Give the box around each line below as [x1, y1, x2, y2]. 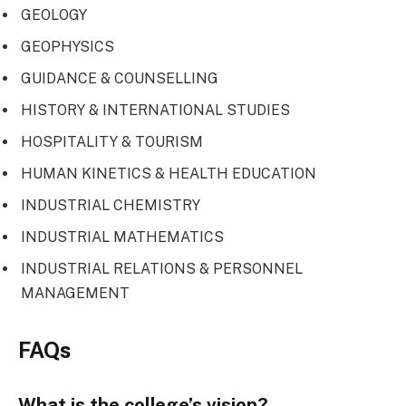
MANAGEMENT [21, 285, 130, 303]
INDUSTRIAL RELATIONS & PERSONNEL [21, 260, 303, 278]
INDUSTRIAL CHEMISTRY [21, 197, 200, 215]
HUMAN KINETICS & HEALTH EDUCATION [21, 165, 316, 183]
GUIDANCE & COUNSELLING [21, 70, 218, 88]
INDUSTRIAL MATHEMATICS [21, 228, 224, 246]
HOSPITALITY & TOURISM [21, 133, 203, 151]
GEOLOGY [21, 6, 87, 24]
